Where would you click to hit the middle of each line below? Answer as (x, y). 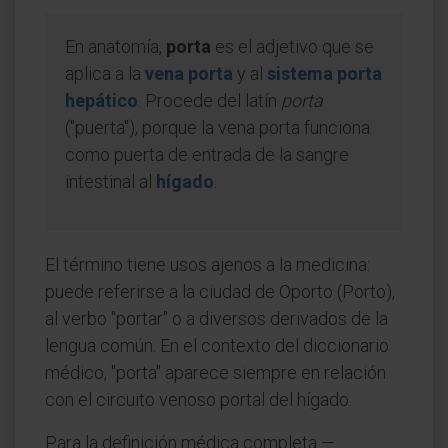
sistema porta (324, 73)
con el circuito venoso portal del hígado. (198, 399)
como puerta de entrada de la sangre (207, 154)
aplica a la (105, 73)
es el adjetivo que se (292, 46)
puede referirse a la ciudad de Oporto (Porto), (220, 291)
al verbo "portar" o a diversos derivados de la (216, 318)
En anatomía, (115, 46)
